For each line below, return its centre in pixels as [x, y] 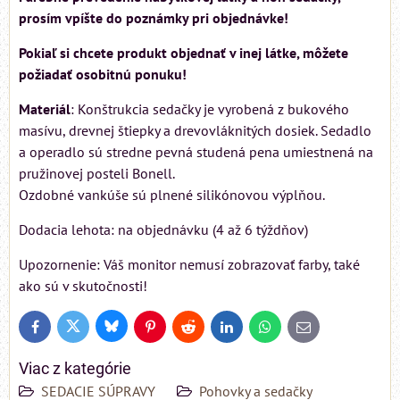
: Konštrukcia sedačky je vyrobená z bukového [210, 109]
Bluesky [129, 329]
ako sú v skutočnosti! [83, 286]
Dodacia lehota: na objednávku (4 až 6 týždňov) [163, 230]
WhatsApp [288, 330]
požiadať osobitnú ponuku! [103, 75]
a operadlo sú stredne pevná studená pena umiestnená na [196, 152]
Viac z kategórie [75, 369]
